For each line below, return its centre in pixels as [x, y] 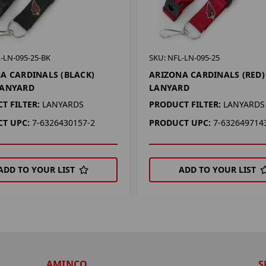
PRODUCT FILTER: [185, 104]
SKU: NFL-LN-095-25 [185, 57]
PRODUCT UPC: [180, 122]
